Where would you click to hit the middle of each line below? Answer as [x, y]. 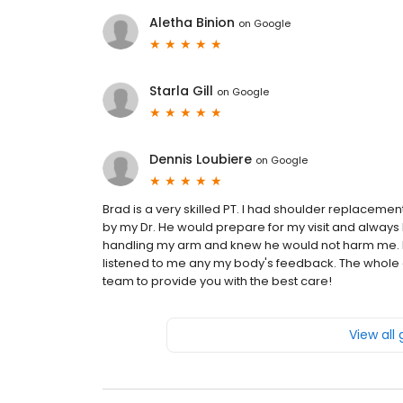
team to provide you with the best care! [217, 282]
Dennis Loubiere [201, 160]
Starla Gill [181, 91]
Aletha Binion [192, 23]
